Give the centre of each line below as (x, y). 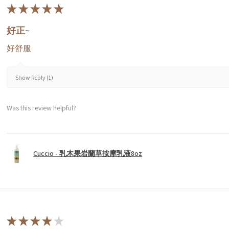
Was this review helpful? (41, 108)
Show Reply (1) (34, 78)
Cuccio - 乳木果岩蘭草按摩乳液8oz (88, 154)
